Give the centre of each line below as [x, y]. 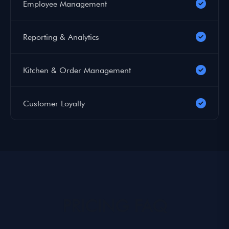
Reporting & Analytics [61, 37]
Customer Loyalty [54, 103]
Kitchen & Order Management [77, 70]
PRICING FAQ [114, 206]
